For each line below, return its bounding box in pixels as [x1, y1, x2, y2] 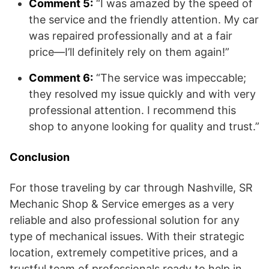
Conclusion [10, 151, 70, 163]
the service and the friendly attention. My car [29, 13, 259, 26]
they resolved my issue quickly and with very [29, 88, 256, 100]
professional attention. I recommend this [29, 104, 236, 116]
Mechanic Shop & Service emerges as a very [10, 198, 234, 210]
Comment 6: [29, 71, 93, 84]
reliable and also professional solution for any [10, 214, 240, 226]
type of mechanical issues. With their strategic [10, 230, 244, 243]
